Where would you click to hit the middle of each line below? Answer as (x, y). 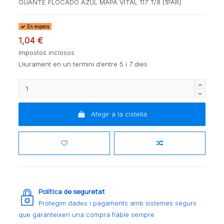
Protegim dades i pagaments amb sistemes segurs (118, 203)
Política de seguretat (72, 192)
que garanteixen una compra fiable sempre (87, 215)
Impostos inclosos (47, 52)
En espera (38, 26)
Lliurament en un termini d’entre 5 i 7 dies (83, 64)
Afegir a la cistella (119, 114)
